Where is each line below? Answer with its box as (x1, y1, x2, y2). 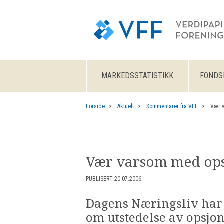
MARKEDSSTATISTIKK (101, 71, 173, 80)
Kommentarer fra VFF (146, 103, 198, 110)
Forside (86, 103, 105, 110)
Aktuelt (117, 103, 134, 110)
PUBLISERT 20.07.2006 (86, 175, 141, 183)
